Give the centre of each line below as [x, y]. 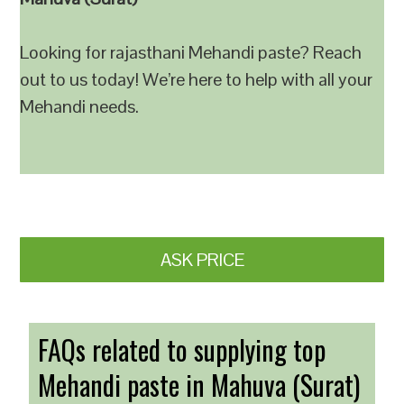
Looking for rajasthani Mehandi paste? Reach [191, 52]
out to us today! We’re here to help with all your [197, 79]
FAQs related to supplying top [182, 349]
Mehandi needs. [80, 106]
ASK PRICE [202, 260]
